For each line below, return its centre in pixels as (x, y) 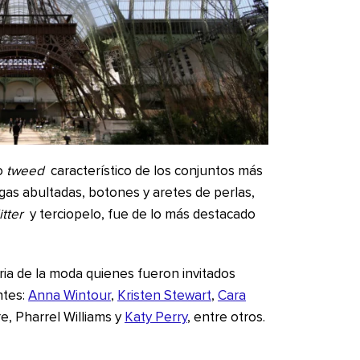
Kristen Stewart (164, 296)
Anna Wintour (70, 296)
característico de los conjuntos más (155, 171)
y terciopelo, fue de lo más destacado (141, 215)
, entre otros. (226, 317)
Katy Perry (156, 317)
